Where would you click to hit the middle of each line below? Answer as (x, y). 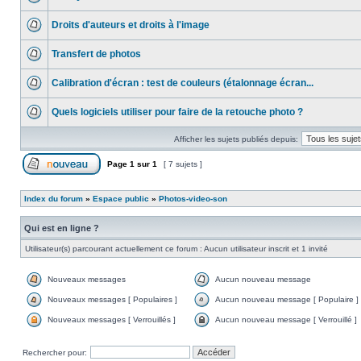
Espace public (121, 199)
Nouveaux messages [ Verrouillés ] (112, 320)
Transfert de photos (96, 54)
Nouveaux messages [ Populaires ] (112, 299)
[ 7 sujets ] (183, 164)
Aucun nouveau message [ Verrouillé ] (286, 320)
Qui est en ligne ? (62, 228)
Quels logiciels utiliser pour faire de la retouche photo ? (177, 112)
